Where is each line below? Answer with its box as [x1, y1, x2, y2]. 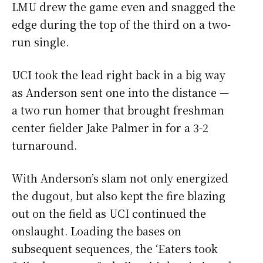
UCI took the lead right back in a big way [12, 67, 225, 83]
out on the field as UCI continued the [12, 205, 206, 221]
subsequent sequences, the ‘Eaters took [12, 241, 218, 257]
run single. [12, 34, 69, 50]
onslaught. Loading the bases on [12, 223, 181, 239]
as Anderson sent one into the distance [12, 85, 220, 100]
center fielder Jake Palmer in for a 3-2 [12, 120, 208, 136]
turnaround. [12, 137, 77, 153]
